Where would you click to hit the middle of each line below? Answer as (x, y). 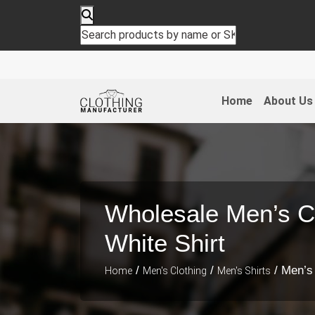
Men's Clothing (175, 270)
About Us (288, 101)
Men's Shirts (244, 270)
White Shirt (165, 243)
